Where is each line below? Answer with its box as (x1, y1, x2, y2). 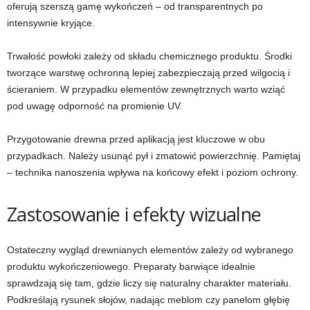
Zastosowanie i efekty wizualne (7, 201, 262, 228)
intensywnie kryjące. (7, 17, 95, 29)
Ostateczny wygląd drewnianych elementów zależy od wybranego (7, 244, 293, 256)
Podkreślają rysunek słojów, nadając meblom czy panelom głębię (7, 294, 290, 306)
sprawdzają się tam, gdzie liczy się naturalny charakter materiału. (7, 277, 291, 289)
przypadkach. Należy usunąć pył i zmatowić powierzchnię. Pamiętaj (7, 150, 300, 162)
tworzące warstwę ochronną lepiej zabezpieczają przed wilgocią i (7, 67, 290, 79)
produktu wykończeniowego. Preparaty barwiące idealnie (7, 261, 255, 273)
